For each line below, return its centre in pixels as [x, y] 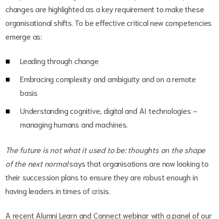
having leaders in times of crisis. [58, 191]
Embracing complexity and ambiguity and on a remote [108, 79]
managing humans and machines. [74, 124]
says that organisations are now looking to [138, 163]
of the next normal [37, 163]
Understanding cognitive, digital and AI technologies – [109, 110]
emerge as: [24, 36]
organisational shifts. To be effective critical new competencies [109, 22]
